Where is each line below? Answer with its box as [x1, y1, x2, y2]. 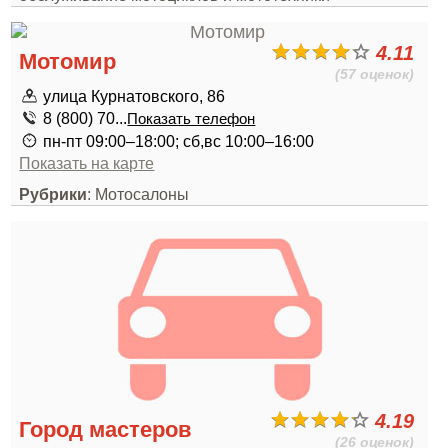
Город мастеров [19, 417, 193, 442]
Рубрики [19, 185, 88, 203]
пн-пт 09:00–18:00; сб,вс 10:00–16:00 [43, 132, 315, 150]
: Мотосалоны [87, 185, 190, 203]
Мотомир [19, 49, 117, 74]
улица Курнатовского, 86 [43, 87, 226, 105]
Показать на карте [19, 154, 155, 172]
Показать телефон [127, 111, 256, 127]
